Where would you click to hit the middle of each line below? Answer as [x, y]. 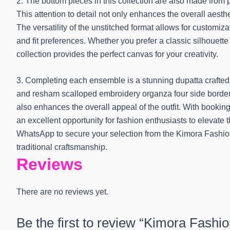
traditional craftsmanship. [62, 147]
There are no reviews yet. [62, 192]
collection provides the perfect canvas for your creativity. [117, 54]
